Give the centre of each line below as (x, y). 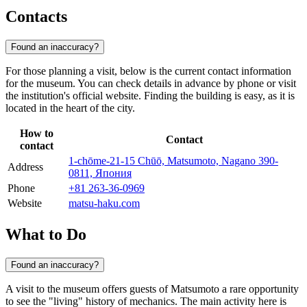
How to (37, 133)
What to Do (46, 234)
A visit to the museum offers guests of (88, 288)
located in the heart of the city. (70, 108)
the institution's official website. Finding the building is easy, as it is (150, 95)
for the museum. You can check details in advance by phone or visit (151, 83)
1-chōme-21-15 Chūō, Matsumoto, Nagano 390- (173, 160)
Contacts (36, 17)
